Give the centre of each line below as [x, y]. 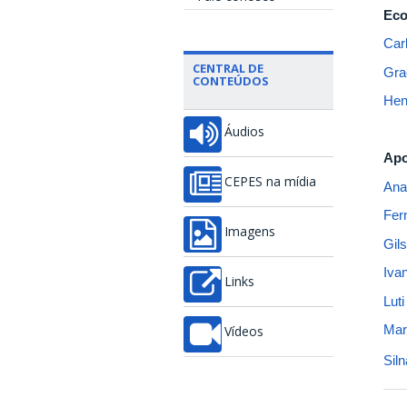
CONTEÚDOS [231, 81]
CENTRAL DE [228, 69]
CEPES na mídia [270, 182]
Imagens [250, 232]
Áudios [244, 132]
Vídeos [244, 332]
